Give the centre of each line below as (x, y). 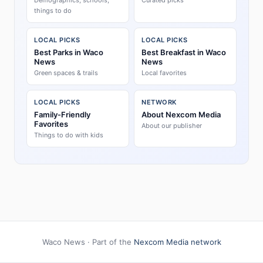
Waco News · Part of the (88, 242)
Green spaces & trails (66, 73)
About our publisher (172, 126)
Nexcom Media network (177, 242)
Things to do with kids (69, 135)
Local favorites (164, 73)
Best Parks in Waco (69, 52)
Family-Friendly (62, 114)
